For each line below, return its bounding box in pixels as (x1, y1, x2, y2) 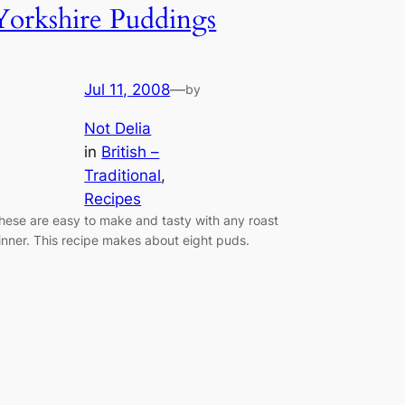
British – (101, 142, 160, 161)
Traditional (84, 165, 162, 184)
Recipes (84, 189, 142, 208)
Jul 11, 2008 (84, 80, 171, 99)
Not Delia (84, 118, 152, 137)
